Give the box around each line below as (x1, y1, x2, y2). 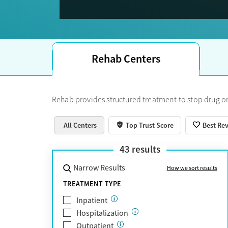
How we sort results (166, 163, 217, 172)
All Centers (64, 120, 97, 130)
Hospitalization (76, 208, 128, 218)
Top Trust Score (126, 120, 174, 130)
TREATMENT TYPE (63, 179, 122, 188)
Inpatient (76, 195, 107, 206)
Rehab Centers (91, 51, 160, 66)
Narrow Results (73, 162, 125, 173)
